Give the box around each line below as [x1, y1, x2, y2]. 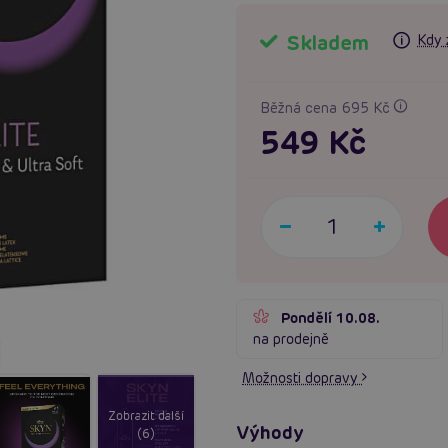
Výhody [236, 420, 305, 444]
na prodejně [253, 329, 330, 348]
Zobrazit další [107, 407, 185, 423]
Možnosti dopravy [242, 368, 362, 387]
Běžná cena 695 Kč [260, 98, 394, 117]
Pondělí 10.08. [281, 308, 380, 327]
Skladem [282, 29, 369, 56]
